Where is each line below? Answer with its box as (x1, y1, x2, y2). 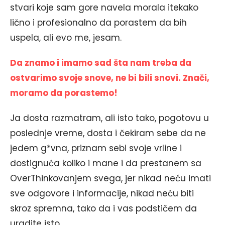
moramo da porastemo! (10, 87, 118, 99)
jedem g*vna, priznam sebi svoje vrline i (10, 142, 182, 155)
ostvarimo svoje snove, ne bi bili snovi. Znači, (10, 72, 209, 84)
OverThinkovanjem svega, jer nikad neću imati (10, 172, 211, 185)
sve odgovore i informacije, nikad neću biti (10, 187, 194, 200)
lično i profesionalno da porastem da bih (10, 17, 187, 29)
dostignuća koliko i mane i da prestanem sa (10, 157, 201, 170)
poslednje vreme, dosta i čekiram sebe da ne (10, 127, 206, 140)
